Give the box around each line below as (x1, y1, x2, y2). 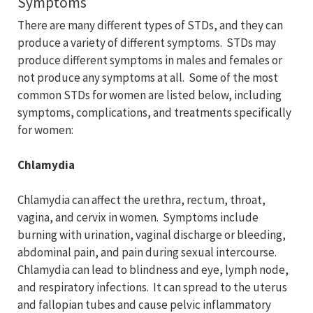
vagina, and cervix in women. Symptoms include (17, 210, 259, 226)
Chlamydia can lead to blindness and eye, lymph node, (17, 262, 289, 278)
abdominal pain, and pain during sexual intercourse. (17, 245, 279, 261)
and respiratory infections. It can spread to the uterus (17, 279, 287, 296)
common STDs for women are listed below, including (17, 87, 282, 103)
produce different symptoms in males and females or (17, 52, 282, 68)
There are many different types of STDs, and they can (17, 17, 283, 34)
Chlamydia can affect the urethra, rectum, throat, (17, 192, 265, 208)
